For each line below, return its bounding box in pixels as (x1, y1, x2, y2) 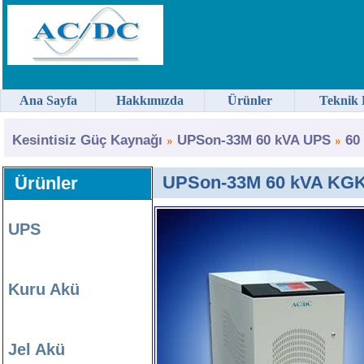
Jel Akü (8, 340, 65, 358)
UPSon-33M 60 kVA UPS (177, 132, 331, 148)
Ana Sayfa (19, 93, 77, 107)
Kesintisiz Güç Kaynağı (12, 132, 162, 148)
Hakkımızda (116, 93, 184, 107)
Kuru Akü (8, 280, 80, 298)
